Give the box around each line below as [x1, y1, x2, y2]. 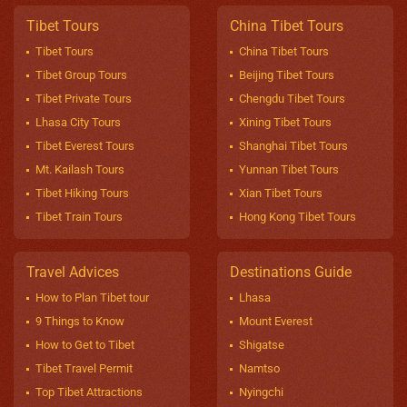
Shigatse [239, 337, 284, 352]
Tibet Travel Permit [35, 361, 133, 375]
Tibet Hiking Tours [35, 185, 129, 200]
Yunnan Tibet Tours [239, 162, 339, 176]
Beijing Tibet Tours [239, 67, 334, 82]
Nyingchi [239, 384, 283, 399]
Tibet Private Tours [35, 91, 132, 105]
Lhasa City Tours [35, 114, 121, 129]
